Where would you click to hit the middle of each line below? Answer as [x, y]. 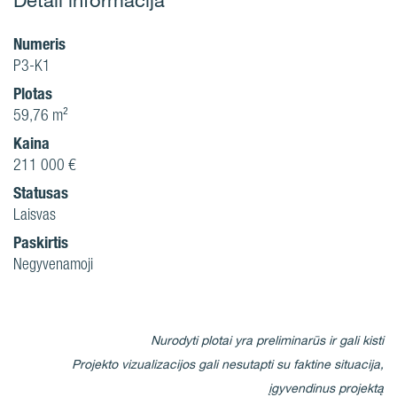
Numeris [39, 44]
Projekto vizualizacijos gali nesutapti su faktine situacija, [228, 364]
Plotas [33, 93]
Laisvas [35, 214]
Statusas [41, 193]
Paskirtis [41, 242]
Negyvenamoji [53, 264]
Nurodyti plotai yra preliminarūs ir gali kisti [267, 340]
